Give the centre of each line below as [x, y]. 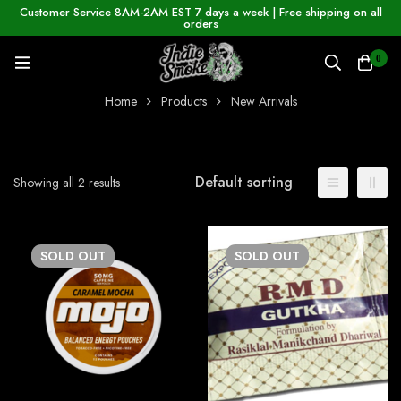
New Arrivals [264, 102]
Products [183, 102]
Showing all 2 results [67, 183]
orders [200, 24]
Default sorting [244, 183]
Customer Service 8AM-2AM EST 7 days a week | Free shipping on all [200, 12]
